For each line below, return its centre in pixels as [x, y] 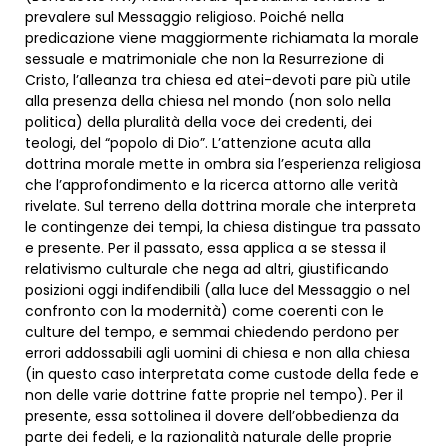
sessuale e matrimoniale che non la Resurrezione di [204, 59]
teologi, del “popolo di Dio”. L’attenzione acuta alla [198, 143]
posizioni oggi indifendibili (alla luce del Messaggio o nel [217, 290]
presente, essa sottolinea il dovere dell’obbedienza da [212, 416]
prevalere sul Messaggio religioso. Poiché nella [184, 17]
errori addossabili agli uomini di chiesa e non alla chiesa [217, 353]
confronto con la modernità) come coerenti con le [204, 311]
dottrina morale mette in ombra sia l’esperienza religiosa [223, 164]
